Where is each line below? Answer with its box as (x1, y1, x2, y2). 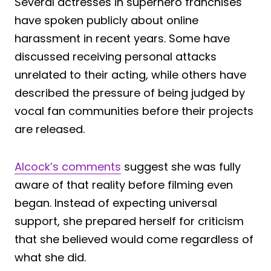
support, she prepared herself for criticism (15, 213, 244, 229)
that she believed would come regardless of (15, 231, 253, 247)
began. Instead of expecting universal (15, 195, 217, 211)
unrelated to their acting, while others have (15, 67, 246, 82)
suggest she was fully (121, 158, 241, 174)
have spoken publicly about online (15, 12, 198, 28)
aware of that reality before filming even (15, 177, 233, 192)
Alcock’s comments (15, 158, 121, 174)
